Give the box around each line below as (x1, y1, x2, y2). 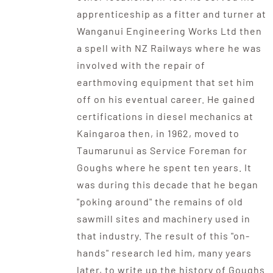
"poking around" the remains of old (76, 196, 243, 208)
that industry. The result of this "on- (76, 230, 250, 242)
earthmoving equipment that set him (76, 76, 254, 88)
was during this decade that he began (76, 179, 258, 191)
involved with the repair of (76, 59, 205, 71)
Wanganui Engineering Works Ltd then (76, 25, 262, 37)
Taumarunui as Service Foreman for (76, 144, 247, 157)
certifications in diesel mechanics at (76, 110, 253, 122)
